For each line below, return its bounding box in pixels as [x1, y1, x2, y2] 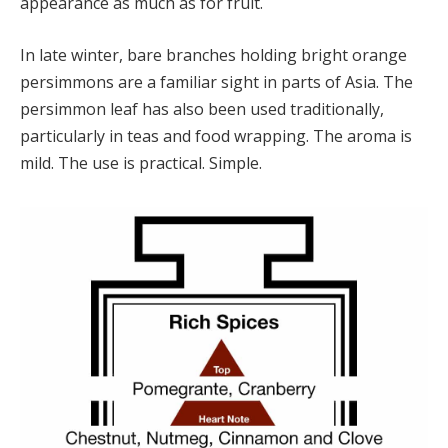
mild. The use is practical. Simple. [20, 151, 262, 174]
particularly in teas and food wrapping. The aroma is [20, 124, 412, 147]
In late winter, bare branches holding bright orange [20, 43, 407, 66]
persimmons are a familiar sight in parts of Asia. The [20, 70, 413, 93]
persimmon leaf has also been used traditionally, [20, 97, 384, 120]
